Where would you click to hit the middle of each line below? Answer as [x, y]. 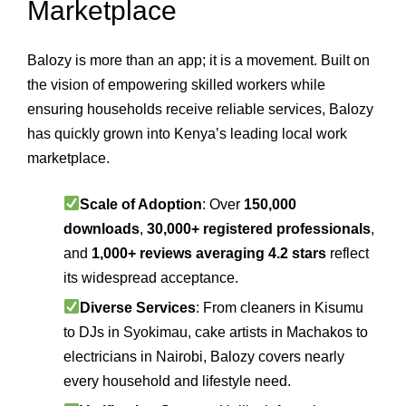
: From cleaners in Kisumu [280, 307]
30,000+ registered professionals [259, 228]
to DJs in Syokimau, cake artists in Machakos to [216, 332]
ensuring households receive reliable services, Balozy [200, 109]
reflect [348, 253]
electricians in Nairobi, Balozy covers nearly [204, 356]
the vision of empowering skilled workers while [176, 84]
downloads [101, 228]
